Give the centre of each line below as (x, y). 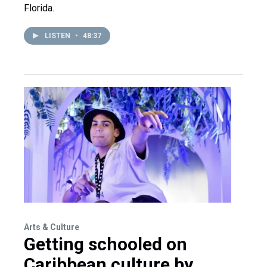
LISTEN (58, 35)
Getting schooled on (105, 244)
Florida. (39, 8)
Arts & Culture (52, 227)
